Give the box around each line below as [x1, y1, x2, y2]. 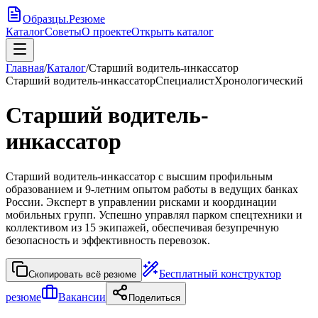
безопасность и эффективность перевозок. [6, 234, 210, 246]
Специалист [155, 75, 214, 87]
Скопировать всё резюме [28, 268, 136, 280]
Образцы [23, 13, 66, 25]
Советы [45, 26, 82, 38]
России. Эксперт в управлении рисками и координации [6, 195, 277, 208]
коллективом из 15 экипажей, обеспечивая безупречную [6, 221, 279, 234]
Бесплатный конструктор [159, 267, 281, 280]
